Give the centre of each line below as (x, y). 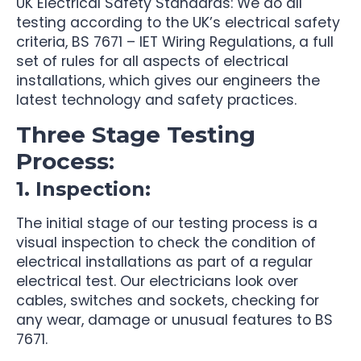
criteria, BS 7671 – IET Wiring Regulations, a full (175, 42)
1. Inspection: (83, 189)
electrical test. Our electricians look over (157, 281)
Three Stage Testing (136, 134)
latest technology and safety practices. (156, 100)
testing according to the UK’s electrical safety (178, 23)
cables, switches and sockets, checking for (168, 300)
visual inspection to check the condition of (166, 242)
